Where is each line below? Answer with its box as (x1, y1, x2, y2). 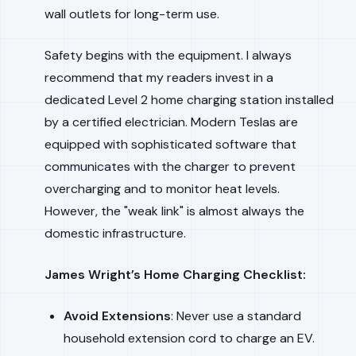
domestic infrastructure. (44, 225, 186, 242)
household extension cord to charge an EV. (64, 330, 315, 346)
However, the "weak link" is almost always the (44, 203, 304, 219)
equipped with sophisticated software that (44, 136, 296, 153)
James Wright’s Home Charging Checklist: (44, 266, 306, 283)
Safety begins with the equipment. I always (44, 47, 292, 64)
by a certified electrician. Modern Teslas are (44, 114, 298, 130)
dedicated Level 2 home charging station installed (44, 91, 334, 108)
